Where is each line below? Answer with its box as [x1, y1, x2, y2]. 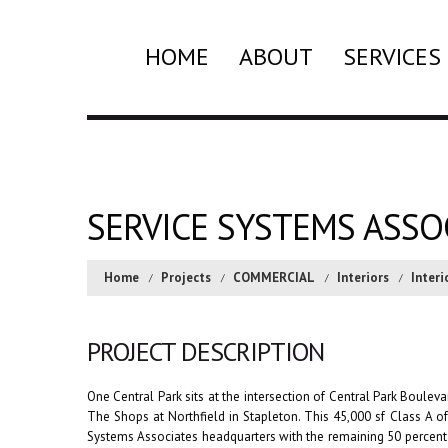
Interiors [337, 269, 389, 286]
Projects [161, 269, 211, 286]
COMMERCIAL [233, 269, 315, 286]
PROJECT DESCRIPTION [87, 335, 324, 368]
